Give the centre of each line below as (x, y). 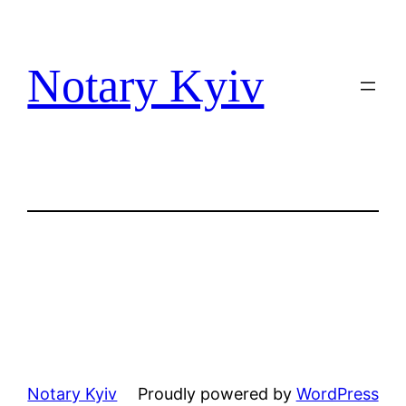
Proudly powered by (217, 394)
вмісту (33, 69)
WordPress (337, 394)
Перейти (40, 19)
